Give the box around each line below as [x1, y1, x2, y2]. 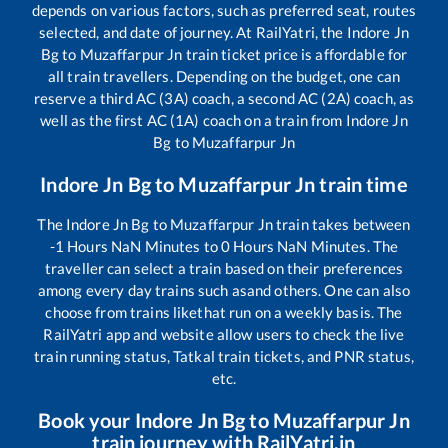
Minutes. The [307, 237, 399, 255]
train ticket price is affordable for [182, 45, 408, 63]
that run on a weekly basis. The [197, 303, 403, 321]
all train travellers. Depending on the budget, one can [47, 67, 401, 85]
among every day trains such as [37, 281, 247, 299]
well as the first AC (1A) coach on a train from [40, 111, 346, 129]
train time [315, 172, 408, 196]
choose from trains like [45, 303, 198, 321]
